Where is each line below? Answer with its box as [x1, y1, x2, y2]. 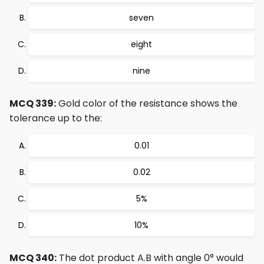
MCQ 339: [9, 97, 56, 110]
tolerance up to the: [9, 111, 102, 125]
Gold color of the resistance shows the [56, 97, 237, 110]
